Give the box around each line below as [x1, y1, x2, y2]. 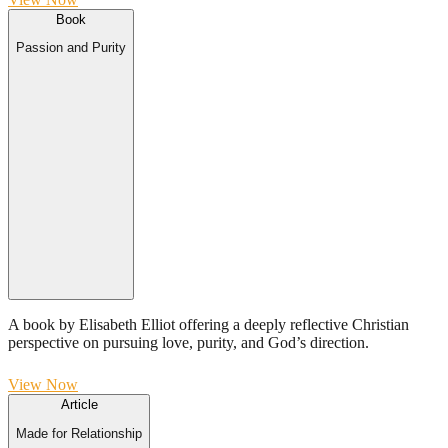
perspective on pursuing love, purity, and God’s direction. [8, 334, 369, 352]
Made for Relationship [16, 425, 142, 441]
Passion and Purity [16, 40, 126, 56]
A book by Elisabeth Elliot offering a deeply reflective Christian [8, 316, 409, 334]
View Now [8, 376, 78, 394]
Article [60, 397, 98, 413]
